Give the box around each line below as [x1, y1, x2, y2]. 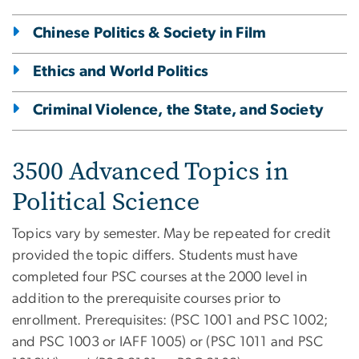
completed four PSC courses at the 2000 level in [12, 269, 308, 284]
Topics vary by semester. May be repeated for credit [12, 226, 331, 241]
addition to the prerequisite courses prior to [12, 291, 281, 306]
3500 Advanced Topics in [12, 153, 288, 188]
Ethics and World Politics [33, 63, 209, 79]
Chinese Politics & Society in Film [33, 25, 267, 41]
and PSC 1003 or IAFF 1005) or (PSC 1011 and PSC [12, 334, 324, 349]
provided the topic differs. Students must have [12, 248, 298, 263]
